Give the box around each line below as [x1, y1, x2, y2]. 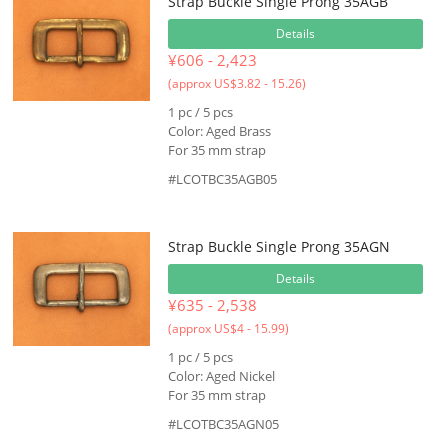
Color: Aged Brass [167, 122, 271, 140]
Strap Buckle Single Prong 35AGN [167, 237, 390, 256]
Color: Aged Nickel [167, 367, 275, 385]
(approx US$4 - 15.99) [167, 320, 289, 337]
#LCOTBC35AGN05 [167, 415, 279, 433]
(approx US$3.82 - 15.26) [167, 75, 306, 92]
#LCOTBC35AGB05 [167, 170, 277, 188]
